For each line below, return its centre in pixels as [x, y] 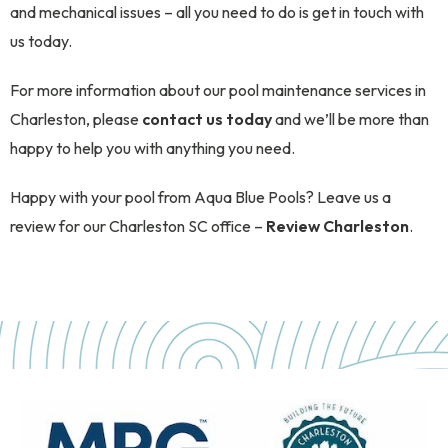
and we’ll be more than [350, 118]
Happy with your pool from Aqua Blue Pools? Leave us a [200, 196]
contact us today [207, 118]
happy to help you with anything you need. [152, 147]
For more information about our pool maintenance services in [218, 89]
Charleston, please [76, 118]
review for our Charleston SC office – [138, 225]
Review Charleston [337, 225]
